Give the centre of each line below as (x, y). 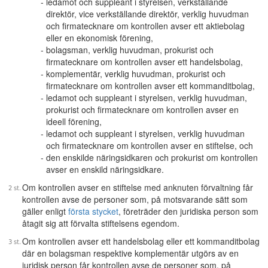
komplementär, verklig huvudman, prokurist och (136, 74)
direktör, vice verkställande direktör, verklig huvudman (147, 14)
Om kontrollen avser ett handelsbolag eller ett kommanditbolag (141, 241)
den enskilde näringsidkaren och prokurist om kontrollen (152, 157)
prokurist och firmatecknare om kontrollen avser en (142, 109)
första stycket (93, 211)
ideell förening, (74, 121)
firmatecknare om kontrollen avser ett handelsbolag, (144, 62)
